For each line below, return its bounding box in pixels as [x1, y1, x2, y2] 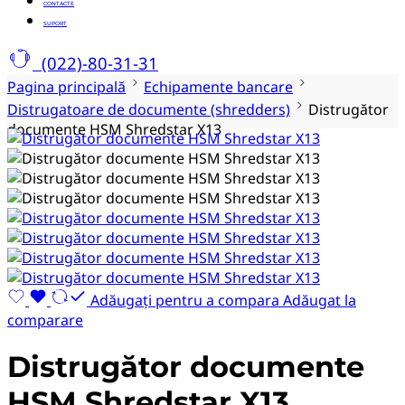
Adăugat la [283, 290, 356, 310]
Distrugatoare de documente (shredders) [7, 99, 290, 119]
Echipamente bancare [144, 77, 293, 97]
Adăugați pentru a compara [90, 290, 279, 310]
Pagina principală [7, 77, 126, 97]
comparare [7, 310, 83, 330]
